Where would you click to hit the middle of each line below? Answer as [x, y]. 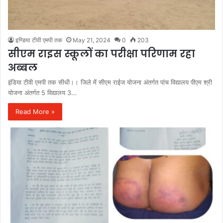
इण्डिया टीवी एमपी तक [39, 40]
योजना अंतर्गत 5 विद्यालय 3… [42, 93]
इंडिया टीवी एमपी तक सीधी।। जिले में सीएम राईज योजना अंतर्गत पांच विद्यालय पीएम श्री [110, 82]
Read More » [35, 112]
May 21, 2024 [92, 40]
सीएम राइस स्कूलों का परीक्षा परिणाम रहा [102, 54]
